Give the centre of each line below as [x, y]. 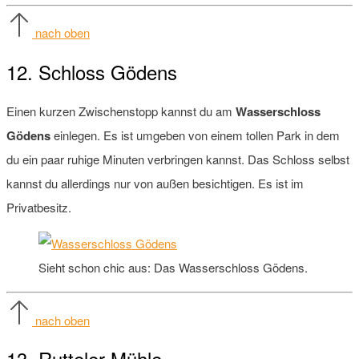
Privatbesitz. [39, 208]
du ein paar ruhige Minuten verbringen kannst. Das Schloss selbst [178, 159]
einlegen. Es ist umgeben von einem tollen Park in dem [195, 135]
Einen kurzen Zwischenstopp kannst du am [121, 111]
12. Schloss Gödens [92, 72]
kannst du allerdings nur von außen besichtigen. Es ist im [155, 184]
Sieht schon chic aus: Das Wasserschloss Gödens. [173, 268]
